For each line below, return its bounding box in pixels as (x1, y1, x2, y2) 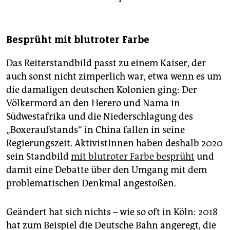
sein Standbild (6, 151, 71, 163)
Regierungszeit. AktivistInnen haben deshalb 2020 (6, 138, 223, 149)
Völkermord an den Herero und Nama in (6, 98, 180, 109)
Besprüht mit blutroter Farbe (6, 33, 149, 47)
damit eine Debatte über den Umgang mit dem (6, 164, 207, 176)
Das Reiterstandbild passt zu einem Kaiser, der (6, 57, 206, 69)
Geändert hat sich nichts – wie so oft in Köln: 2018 (6, 206, 218, 218)
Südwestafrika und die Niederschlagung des (6, 111, 193, 123)
